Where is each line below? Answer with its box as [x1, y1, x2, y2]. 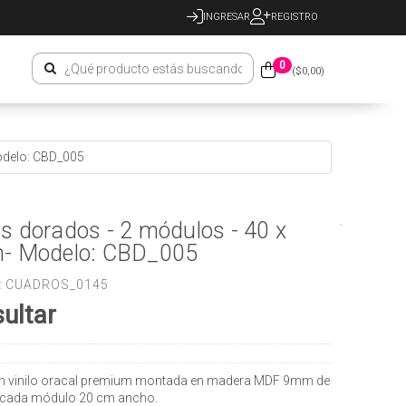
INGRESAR [202, 11, 250, 23]
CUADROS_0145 [2, 277, 110, 292]
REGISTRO [270, 11, 318, 23]
